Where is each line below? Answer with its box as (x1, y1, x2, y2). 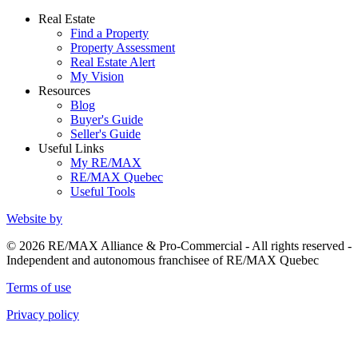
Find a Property (70, 26, 149, 40)
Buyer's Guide (70, 113, 143, 126)
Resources (38, 84, 90, 97)
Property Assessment (70, 41, 175, 54)
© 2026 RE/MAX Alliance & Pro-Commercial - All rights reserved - (6, 239, 352, 253)
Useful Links (38, 141, 104, 155)
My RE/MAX (70, 156, 141, 169)
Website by (6, 212, 62, 225)
